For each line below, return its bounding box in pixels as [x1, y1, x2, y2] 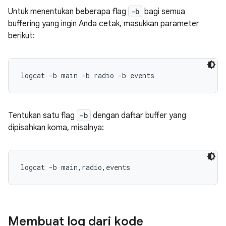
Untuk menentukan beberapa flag [8, 7, 128, 17]
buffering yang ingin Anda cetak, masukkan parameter [8, 19, 199, 29]
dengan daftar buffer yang [91, 110, 186, 121]
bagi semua [142, 7, 185, 17]
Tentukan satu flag [8, 110, 77, 121]
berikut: [8, 31, 35, 41]
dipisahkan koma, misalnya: [8, 123, 104, 133]
